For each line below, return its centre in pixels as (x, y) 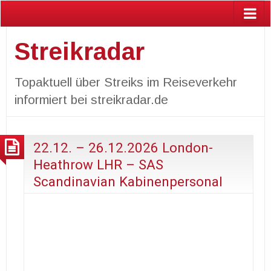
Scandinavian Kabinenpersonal (128, 181)
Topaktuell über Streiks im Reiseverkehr (126, 82)
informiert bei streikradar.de (91, 99)
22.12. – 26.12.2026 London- (123, 147)
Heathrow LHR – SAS (98, 164)
